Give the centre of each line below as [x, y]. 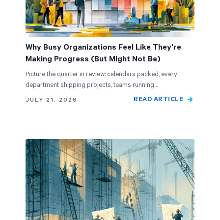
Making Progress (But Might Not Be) [93, 59]
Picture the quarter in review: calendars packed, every [101, 74]
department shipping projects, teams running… [92, 85]
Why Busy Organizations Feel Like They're [103, 47]
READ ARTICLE [158, 99]
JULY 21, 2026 [52, 100]
